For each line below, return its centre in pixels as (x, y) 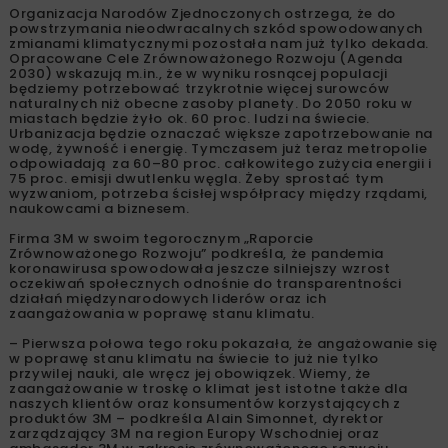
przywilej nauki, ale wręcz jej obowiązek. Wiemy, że (190, 373)
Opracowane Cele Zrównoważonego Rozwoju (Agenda (206, 58)
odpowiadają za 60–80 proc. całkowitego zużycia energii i (221, 163)
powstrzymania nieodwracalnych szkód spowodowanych (216, 28)
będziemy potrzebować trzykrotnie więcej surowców (199, 88)
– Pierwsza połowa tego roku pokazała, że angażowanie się (223, 343)
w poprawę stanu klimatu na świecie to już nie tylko (194, 358)
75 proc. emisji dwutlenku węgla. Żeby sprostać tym (196, 178)
